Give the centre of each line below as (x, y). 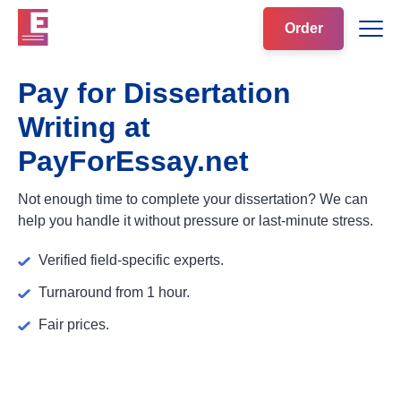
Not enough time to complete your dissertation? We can (193, 199)
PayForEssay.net (133, 161)
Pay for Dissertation (154, 93)
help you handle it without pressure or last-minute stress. (196, 221)
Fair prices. (74, 324)
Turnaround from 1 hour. (114, 292)
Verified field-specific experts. (131, 260)
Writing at (84, 127)
